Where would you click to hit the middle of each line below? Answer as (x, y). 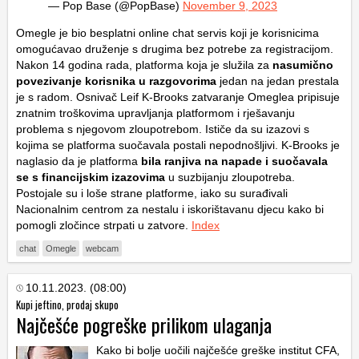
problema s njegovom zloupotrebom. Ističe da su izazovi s (163, 129)
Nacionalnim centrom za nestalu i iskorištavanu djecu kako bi (170, 210)
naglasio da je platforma (79, 161)
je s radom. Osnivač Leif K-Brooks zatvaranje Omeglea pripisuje (178, 97)
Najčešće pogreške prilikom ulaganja (144, 325)
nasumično (303, 65)
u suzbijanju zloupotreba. (230, 177)
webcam (102, 249)
